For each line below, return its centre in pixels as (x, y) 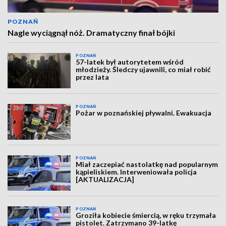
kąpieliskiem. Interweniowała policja (136, 172)
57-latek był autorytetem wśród (130, 62)
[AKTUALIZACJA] (105, 179)
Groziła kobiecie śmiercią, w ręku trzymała (146, 215)
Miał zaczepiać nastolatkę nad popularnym (147, 164)
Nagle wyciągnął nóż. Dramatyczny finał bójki (91, 33)
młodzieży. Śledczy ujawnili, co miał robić (144, 69)
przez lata (93, 77)
